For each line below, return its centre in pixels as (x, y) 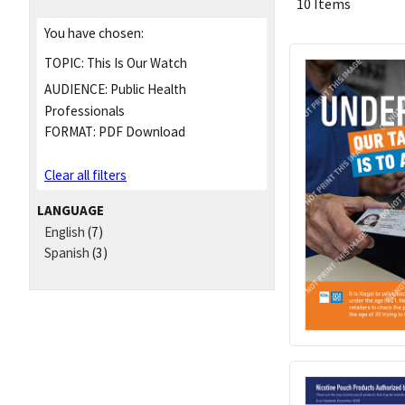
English (65, 232)
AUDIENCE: (76, 89)
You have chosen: (94, 33)
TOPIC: (64, 62)
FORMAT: (70, 132)
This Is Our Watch (136, 62)
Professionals (85, 111)
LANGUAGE (71, 210)
